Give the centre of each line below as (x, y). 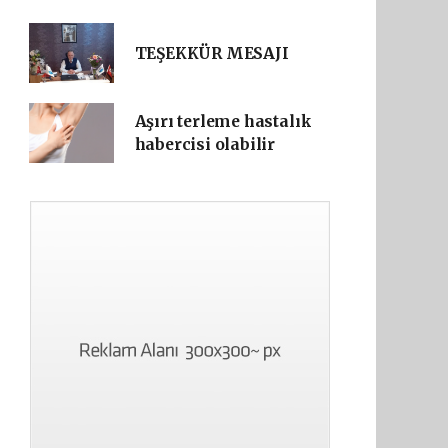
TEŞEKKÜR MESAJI (211, 53)
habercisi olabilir (205, 144)
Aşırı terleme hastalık (223, 121)
